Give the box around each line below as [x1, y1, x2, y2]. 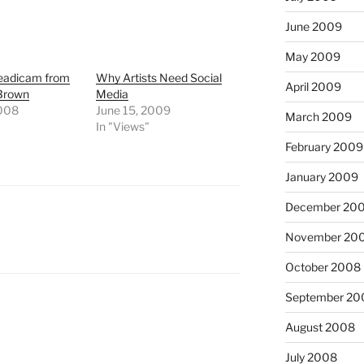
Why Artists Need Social [96, 71, 223, 85]
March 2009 [284, 110, 352, 123]
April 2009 [284, 80, 341, 93]
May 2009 [284, 50, 340, 63]
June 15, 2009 [96, 103, 171, 118]
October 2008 [284, 260, 361, 274]
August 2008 [284, 320, 355, 334]
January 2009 [284, 170, 358, 184]
